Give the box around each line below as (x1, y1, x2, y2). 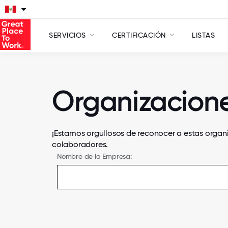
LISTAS (192, 31, 215, 39)
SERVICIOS (49, 31, 86, 39)
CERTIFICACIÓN (112, 31, 166, 39)
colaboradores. (52, 139, 108, 149)
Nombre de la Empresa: (57, 152, 132, 160)
